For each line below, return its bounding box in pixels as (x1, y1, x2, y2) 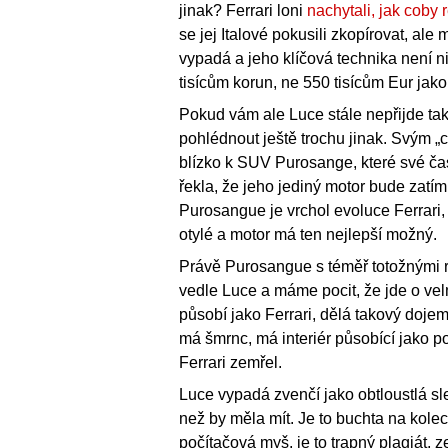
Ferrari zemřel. (179, 354, 282, 372)
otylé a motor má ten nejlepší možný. (179, 226, 437, 244)
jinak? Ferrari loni (179, 2, 307, 20)
